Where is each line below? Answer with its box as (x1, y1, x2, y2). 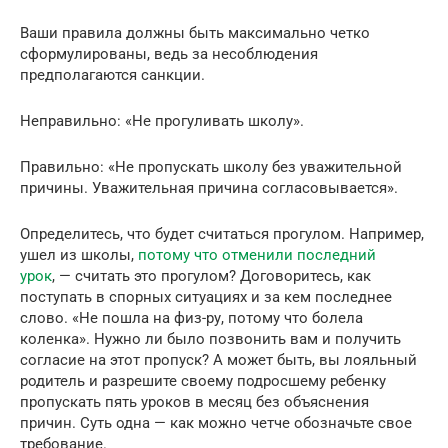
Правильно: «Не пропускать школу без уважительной (20, 157, 402, 176)
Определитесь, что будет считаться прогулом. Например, (20, 224, 424, 243)
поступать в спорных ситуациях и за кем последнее (20, 287, 392, 306)
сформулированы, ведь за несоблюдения (20, 44, 318, 63)
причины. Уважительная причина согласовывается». (20, 178, 398, 197)
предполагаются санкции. (20, 65, 205, 84)
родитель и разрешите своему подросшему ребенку (20, 371, 386, 390)
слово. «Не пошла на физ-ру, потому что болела (20, 308, 363, 327)
